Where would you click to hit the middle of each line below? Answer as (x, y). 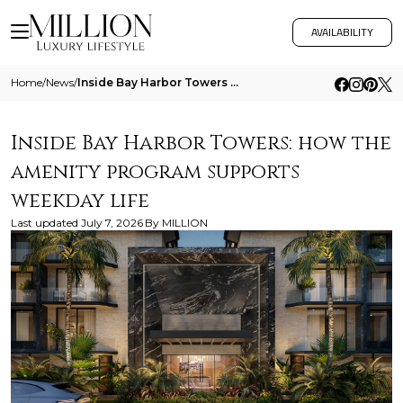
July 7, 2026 (112, 223)
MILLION (185, 223)
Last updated (45, 223)
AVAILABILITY (342, 32)
